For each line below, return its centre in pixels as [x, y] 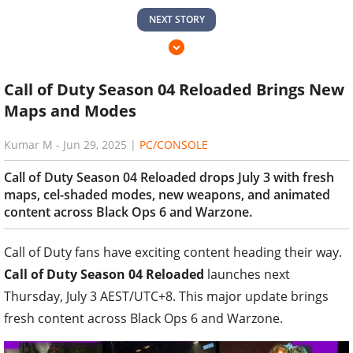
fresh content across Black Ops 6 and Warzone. [143, 318]
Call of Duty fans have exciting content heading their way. [173, 252]
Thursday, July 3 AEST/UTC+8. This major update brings [166, 296]
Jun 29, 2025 [95, 144]
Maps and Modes [70, 110]
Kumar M [28, 144]
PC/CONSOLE [174, 144]
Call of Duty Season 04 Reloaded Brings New [174, 89]
